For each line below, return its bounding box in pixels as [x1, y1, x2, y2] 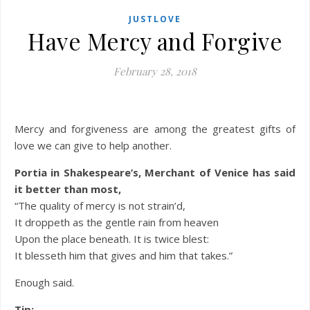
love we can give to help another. [15, 138, 172, 152]
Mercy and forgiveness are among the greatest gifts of [15, 122, 295, 136]
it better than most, [15, 182, 121, 196]
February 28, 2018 [113, 64, 197, 78]
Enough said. [15, 275, 74, 289]
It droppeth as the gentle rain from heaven [15, 215, 219, 229]
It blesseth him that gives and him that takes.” [15, 248, 232, 262]
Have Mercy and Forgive [28, 26, 282, 56]
